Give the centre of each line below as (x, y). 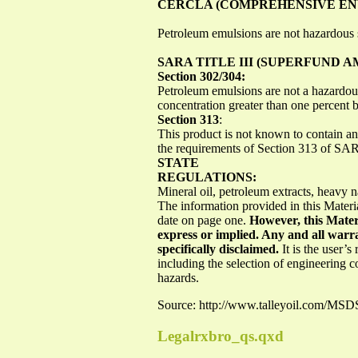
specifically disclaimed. (220, 249)
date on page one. (203, 220)
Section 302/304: (201, 76)
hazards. (178, 277)
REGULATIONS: (207, 177)
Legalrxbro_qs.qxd (221, 336)
